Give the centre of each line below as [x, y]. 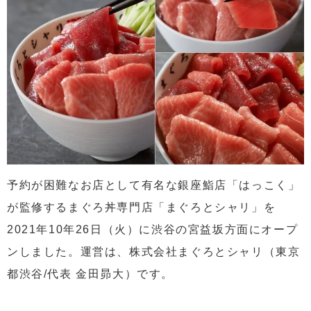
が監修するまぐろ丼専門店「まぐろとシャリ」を [142, 208]
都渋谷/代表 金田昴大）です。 [90, 274]
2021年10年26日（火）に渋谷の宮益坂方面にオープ [153, 230]
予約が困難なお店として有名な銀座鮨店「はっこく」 [154, 185]
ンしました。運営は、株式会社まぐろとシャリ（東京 [154, 252]
